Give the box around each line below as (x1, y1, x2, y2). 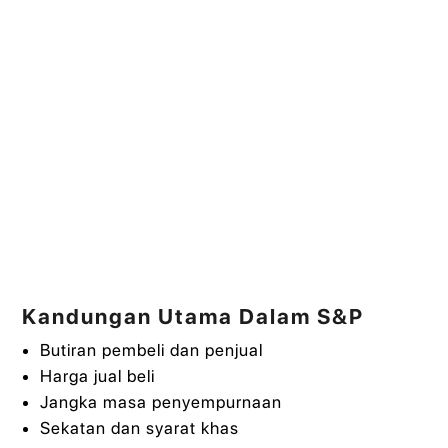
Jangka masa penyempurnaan (39, 391, 282, 412)
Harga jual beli (39, 365, 155, 386)
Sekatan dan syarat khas (39, 417, 239, 438)
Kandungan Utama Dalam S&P (22, 303, 365, 329)
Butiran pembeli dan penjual (39, 339, 263, 360)
